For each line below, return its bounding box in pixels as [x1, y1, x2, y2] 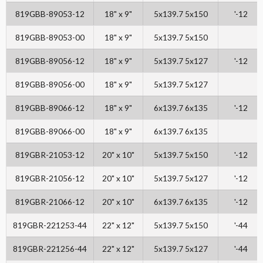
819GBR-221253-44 [13, 220, 87, 231]
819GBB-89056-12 [15, 56, 85, 66]
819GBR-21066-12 [15, 197, 85, 207]
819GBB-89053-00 [15, 32, 85, 43]
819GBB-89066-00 [15, 126, 85, 137]
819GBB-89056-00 [15, 79, 85, 90]
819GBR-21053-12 [15, 150, 85, 160]
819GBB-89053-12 [15, 9, 85, 19]
